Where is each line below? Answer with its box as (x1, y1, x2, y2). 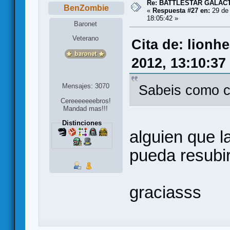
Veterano (72, 34, 99, 42)
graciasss (129, 182, 201, 202)
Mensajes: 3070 (62, 82, 109, 90)
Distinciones (62, 119, 102, 127)
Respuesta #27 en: (152, 6, 210, 14)
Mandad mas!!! (63, 105, 108, 113)
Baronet (74, 20, 98, 28)
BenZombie (63, 3, 109, 12)
